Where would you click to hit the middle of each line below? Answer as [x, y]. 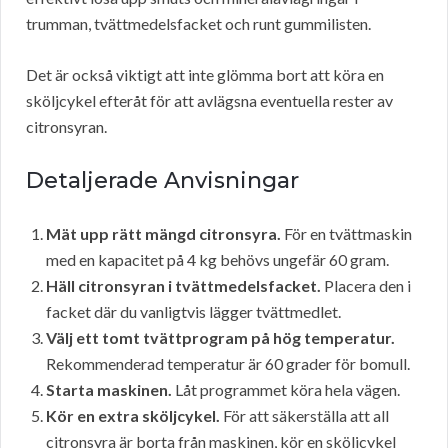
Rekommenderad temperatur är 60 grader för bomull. [228, 364]
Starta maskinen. [109, 390]
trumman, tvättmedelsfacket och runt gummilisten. [198, 24]
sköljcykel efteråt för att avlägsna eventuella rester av [209, 101]
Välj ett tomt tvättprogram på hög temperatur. [220, 338]
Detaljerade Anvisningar [162, 181]
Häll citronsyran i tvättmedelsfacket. [183, 286]
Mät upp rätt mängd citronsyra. [163, 234]
